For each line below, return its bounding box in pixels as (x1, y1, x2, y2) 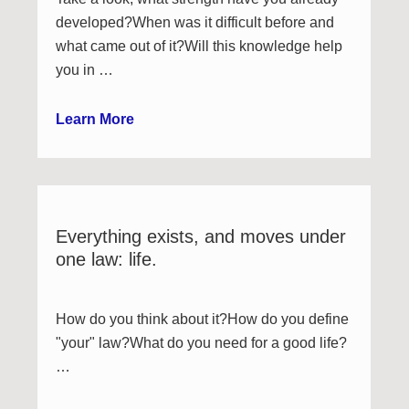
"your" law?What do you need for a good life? (56, 335, 348, 351)
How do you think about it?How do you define (56, 311, 350, 327)
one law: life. (56, 249, 158, 269)
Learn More (56, 111, 135, 127)
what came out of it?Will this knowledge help (56, 38, 343, 54)
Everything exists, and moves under (56, 226, 347, 246)
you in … (56, 62, 114, 78)
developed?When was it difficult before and (56, 15, 335, 30)
